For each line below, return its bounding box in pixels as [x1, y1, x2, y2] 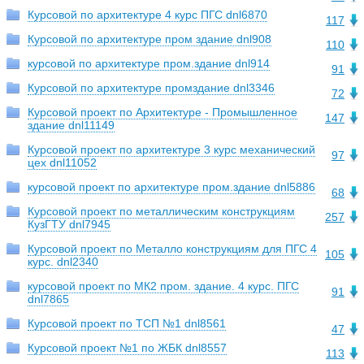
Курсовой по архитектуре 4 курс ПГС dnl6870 [28, 8, 267, 22]
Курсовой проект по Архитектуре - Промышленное [28, 106, 297, 119]
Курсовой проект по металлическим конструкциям [28, 205, 295, 219]
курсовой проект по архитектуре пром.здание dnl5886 [28, 180, 315, 194]
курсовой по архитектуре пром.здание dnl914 [28, 57, 270, 71]
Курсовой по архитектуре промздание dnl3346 [28, 81, 275, 95]
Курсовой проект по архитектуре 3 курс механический [28, 143, 315, 157]
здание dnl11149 [28, 119, 115, 132]
